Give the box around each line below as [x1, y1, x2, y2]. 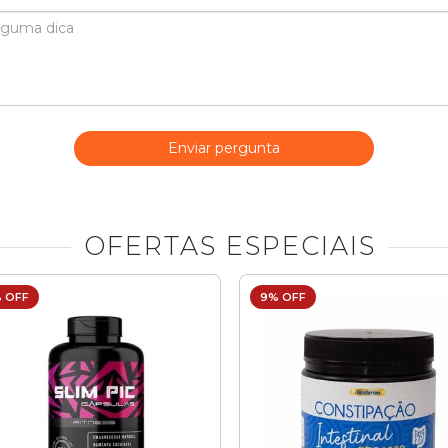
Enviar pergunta [168, 139, 280, 158]
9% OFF [260, 289, 306, 304]
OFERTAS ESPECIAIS [84, 229, 376, 261]
